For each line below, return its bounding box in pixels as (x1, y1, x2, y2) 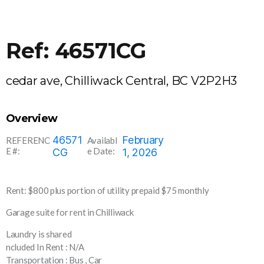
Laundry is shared (6, 229, 72, 240)
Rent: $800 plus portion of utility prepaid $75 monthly (6, 185, 209, 196)
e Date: (87, 146, 115, 157)
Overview (6, 112, 58, 126)
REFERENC (6, 135, 50, 146)
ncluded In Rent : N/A (6, 242, 84, 253)
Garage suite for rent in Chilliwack (6, 207, 134, 218)
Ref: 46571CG (6, 38, 146, 64)
